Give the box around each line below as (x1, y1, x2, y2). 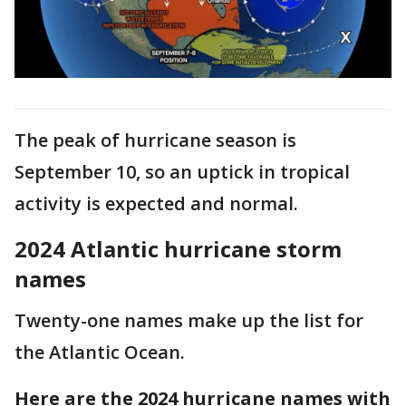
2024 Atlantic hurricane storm (14, 233, 342, 264)
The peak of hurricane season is (14, 127, 296, 152)
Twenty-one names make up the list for (14, 307, 363, 333)
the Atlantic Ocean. (14, 339, 189, 364)
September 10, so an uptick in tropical (14, 159, 350, 184)
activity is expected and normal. (14, 190, 298, 216)
